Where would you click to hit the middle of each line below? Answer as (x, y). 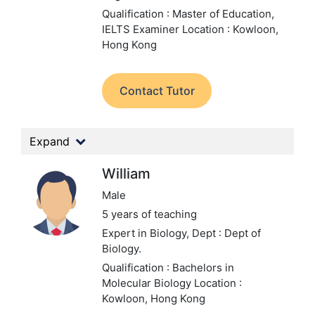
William (126, 174)
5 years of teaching (149, 214)
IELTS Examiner (142, 29)
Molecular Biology (148, 283)
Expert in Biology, (147, 233)
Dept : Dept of (226, 233)
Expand (50, 141)
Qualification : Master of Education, (188, 14)
